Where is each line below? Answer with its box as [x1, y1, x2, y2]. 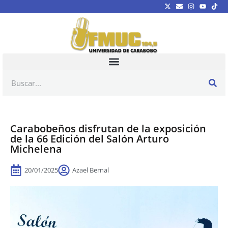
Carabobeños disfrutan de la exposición [10, 121, 206, 135]
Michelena [10, 141, 62, 156]
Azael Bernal [72, 165, 109, 175]
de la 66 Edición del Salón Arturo [10, 131, 169, 146]
